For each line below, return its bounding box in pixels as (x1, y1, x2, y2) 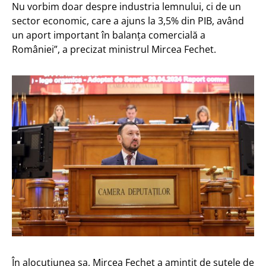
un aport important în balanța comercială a (12, 28, 205, 42)
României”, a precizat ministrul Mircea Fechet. (12, 42, 218, 56)
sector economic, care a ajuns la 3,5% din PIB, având (12, 14, 244, 27)
